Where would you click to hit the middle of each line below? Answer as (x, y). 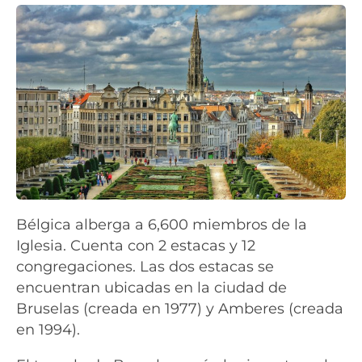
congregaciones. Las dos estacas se (145, 267)
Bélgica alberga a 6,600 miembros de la (162, 225)
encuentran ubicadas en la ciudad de (152, 288)
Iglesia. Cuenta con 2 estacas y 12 (136, 246)
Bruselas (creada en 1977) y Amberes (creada (180, 309)
